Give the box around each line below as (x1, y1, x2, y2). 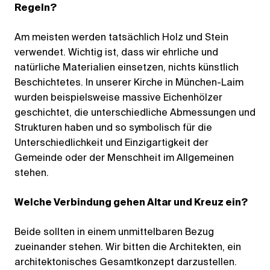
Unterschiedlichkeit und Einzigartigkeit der (14, 138, 209, 148)
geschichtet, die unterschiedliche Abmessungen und (14, 108, 256, 118)
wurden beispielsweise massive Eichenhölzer (14, 93, 222, 103)
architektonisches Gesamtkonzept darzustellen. (14, 257, 237, 268)
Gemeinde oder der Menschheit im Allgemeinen (14, 153, 234, 163)
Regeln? (14, 3, 57, 13)
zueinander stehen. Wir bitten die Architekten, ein (14, 242, 241, 253)
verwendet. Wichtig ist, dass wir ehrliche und (14, 48, 218, 58)
